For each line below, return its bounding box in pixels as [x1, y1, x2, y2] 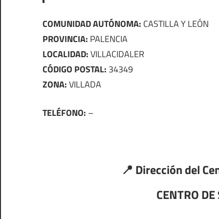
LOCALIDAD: [43, 47, 88, 61]
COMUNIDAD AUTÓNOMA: [43, 17, 141, 30]
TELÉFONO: [43, 106, 86, 119]
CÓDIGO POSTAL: [43, 62, 107, 76]
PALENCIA [88, 32, 128, 45]
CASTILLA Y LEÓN [141, 17, 209, 30]
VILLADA [67, 77, 101, 91]
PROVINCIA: [43, 32, 88, 45]
